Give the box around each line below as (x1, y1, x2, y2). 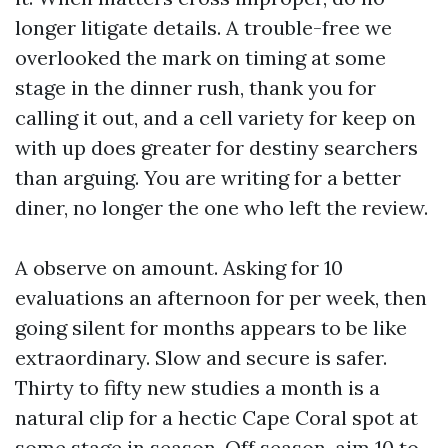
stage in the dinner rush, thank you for (15, 75, 376, 100)
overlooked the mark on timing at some (15, 45, 386, 70)
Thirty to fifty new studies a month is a (15, 375, 380, 400)
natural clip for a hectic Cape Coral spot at (15, 405, 418, 430)
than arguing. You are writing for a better (15, 165, 401, 190)
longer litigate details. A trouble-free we (15, 15, 392, 40)
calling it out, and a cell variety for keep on (15, 105, 416, 130)
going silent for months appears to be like (15, 315, 407, 340)
